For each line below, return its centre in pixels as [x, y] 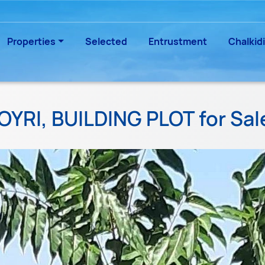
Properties [32, 41]
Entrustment [178, 41]
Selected [106, 41]
